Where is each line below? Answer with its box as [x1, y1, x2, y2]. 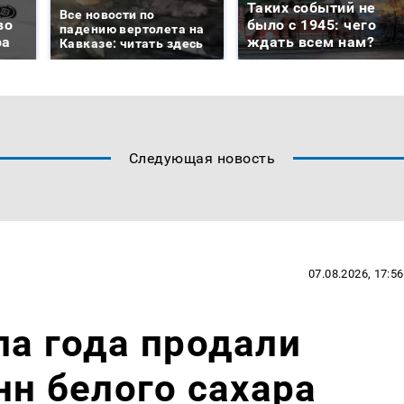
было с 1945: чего [247, 16, 377, 34]
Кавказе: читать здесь [60, 36, 204, 51]
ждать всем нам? [247, 33, 375, 51]
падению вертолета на [60, 22, 205, 37]
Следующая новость [128, 150, 276, 168]
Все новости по [60, 7, 155, 23]
